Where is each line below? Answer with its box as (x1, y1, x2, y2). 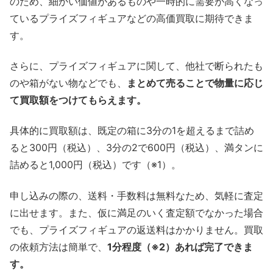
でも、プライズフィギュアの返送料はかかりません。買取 (10, 223, 263, 236)
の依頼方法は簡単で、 (10, 240, 107, 253)
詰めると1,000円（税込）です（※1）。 (10, 158, 181, 171)
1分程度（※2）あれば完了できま (107, 240, 253, 253)
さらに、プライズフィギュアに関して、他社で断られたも (10, 60, 263, 73)
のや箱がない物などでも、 (10, 77, 127, 90)
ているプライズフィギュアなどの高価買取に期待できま (10, 12, 253, 24)
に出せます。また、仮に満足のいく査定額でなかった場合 (10, 206, 263, 219)
